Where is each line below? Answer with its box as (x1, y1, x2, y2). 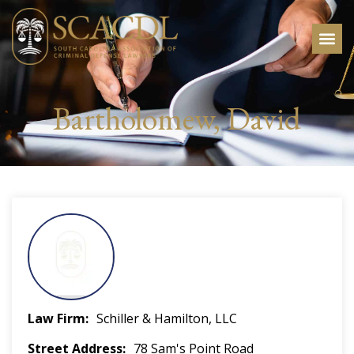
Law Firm (28, 310, 85, 327)
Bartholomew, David (53, 98, 301, 139)
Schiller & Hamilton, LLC (96, 310, 237, 327)
